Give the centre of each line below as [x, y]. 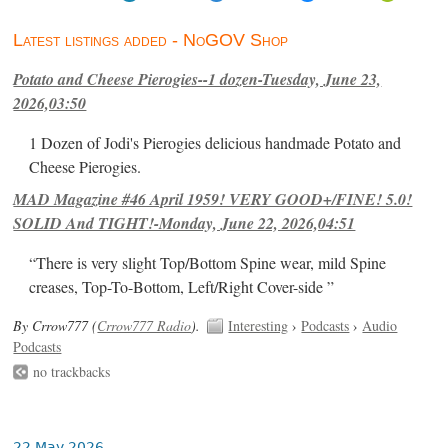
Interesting [258, 325]
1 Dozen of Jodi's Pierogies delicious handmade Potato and [215, 142]
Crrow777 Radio [144, 325]
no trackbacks [72, 372]
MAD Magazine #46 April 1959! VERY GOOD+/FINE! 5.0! [213, 198]
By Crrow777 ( [55, 325]
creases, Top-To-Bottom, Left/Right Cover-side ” [182, 286]
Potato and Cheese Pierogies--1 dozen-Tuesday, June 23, [197, 78]
